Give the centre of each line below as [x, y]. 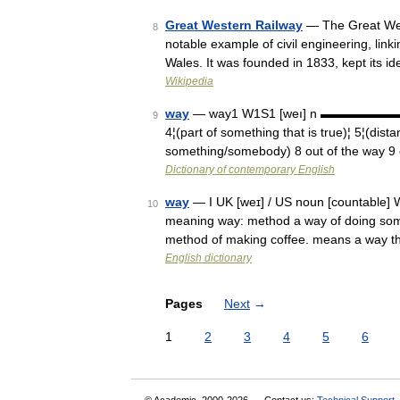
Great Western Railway [234, 25]
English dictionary [208, 258]
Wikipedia [189, 81]
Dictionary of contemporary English [250, 170]
